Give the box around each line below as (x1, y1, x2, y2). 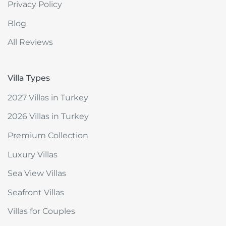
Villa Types (8, 73, 50, 83)
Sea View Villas (8, 168, 66, 179)
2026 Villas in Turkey (8, 111, 89, 122)
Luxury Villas (8, 149, 58, 159)
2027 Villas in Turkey (8, 92, 88, 102)
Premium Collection (8, 130, 88, 140)
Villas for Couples (8, 206, 75, 216)
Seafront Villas (8, 187, 64, 197)
